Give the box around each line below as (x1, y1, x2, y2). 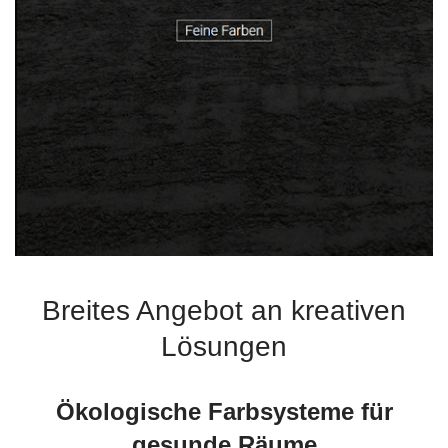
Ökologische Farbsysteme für (55, 398, 393, 426)
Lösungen (161, 331, 287, 363)
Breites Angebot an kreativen (42, 295, 406, 327)
